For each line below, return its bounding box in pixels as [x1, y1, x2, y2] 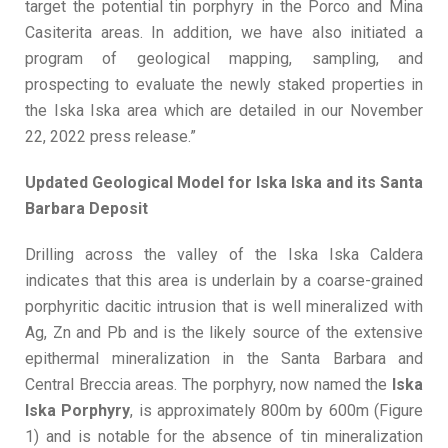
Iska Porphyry [25, 401, 131, 421]
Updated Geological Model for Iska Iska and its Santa [25, 173, 423, 193]
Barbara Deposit [25, 199, 148, 219]
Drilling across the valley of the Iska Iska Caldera [25, 245, 423, 265]
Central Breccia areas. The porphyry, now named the [25, 375, 392, 395]
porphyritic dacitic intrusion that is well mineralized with [25, 297, 423, 317]
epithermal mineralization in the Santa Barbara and [25, 349, 423, 369]
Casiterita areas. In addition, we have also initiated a [25, 23, 423, 43]
